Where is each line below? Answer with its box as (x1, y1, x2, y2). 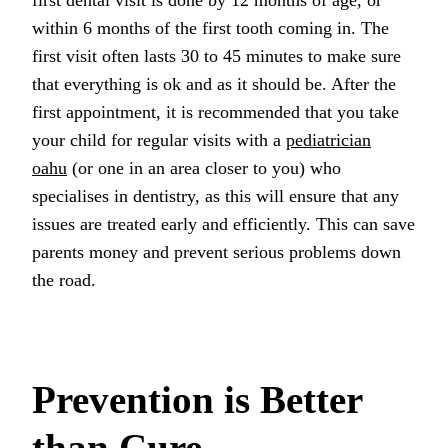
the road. (32, 269, 96, 290)
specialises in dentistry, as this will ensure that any (32, 185, 399, 206)
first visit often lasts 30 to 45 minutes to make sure (32, 45, 401, 66)
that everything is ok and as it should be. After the (32, 73, 396, 94)
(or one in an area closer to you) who (67, 157, 341, 178)
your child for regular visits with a (32, 129, 286, 150)
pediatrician (286, 129, 371, 150)
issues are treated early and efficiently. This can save (32, 213, 415, 234)
